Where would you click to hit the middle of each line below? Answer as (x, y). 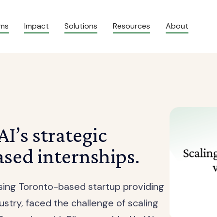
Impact (37, 26)
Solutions (81, 26)
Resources (132, 26)
